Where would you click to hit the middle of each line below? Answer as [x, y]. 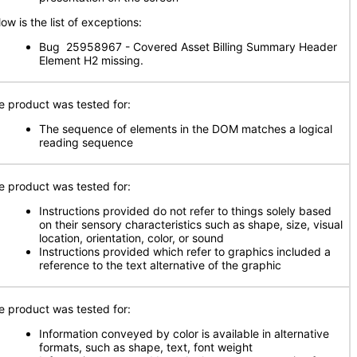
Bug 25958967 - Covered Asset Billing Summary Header [188, 47]
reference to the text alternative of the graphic [160, 265]
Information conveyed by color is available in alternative [184, 333]
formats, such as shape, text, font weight [146, 347]
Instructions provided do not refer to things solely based [185, 211]
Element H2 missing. [91, 60]
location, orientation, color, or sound [131, 238]
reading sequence [86, 142]
